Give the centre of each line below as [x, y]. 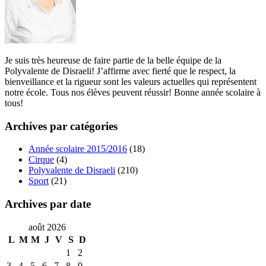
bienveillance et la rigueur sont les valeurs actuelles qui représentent [131, 82]
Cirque [41, 160]
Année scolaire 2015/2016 [78, 149]
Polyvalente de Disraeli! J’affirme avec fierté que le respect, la [120, 71]
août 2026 [47, 227]
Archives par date [48, 204]
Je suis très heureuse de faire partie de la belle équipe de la [113, 60]
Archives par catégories [61, 126]
